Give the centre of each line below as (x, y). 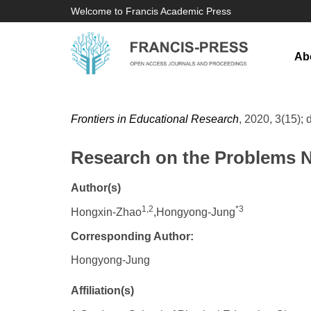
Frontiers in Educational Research (155, 119)
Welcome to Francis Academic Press (151, 11)
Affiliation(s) (102, 291)
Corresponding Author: (132, 236)
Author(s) (96, 188)
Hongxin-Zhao (106, 212)
